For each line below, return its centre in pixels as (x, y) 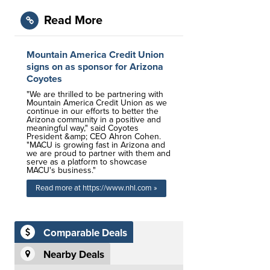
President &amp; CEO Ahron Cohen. (94, 137)
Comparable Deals (85, 233)
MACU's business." (61, 170)
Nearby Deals (74, 255)
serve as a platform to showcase (87, 162)
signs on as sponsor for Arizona (95, 67)
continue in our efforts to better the (93, 111)
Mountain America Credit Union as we (97, 103)
